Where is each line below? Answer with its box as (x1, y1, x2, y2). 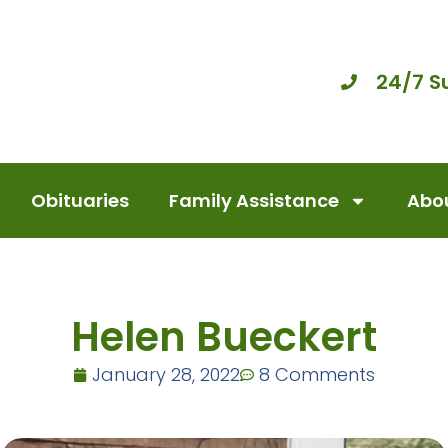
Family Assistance (168, 188, 339, 213)
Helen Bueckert (71, 309, 377, 365)
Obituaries (30, 188, 129, 213)
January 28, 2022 (92, 362, 240, 387)
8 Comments (259, 362, 375, 387)
